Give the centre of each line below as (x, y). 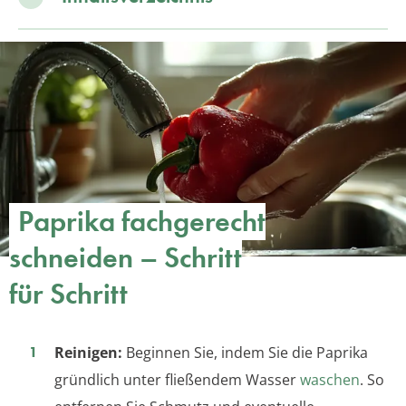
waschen (330, 380)
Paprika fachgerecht (142, 222)
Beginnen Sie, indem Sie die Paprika (245, 353)
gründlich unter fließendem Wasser (177, 380)
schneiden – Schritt (126, 258)
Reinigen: (88, 353)
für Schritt (68, 295)
